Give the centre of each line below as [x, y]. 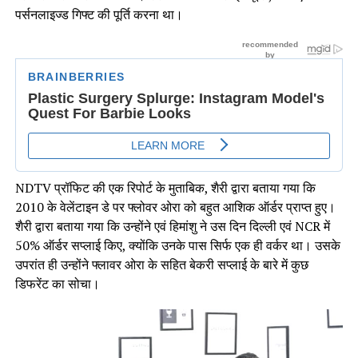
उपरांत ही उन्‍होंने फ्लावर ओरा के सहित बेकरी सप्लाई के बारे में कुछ [161, 265]
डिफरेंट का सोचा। [57, 284]
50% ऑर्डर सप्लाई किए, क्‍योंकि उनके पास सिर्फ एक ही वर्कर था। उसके [177, 246]
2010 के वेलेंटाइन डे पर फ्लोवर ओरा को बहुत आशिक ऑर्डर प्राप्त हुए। [175, 207]
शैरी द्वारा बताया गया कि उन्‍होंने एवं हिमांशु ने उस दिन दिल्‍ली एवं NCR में [172, 227]
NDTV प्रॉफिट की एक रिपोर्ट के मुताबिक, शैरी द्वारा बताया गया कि [165, 188]
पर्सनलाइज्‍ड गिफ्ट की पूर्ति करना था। [99, 15]
